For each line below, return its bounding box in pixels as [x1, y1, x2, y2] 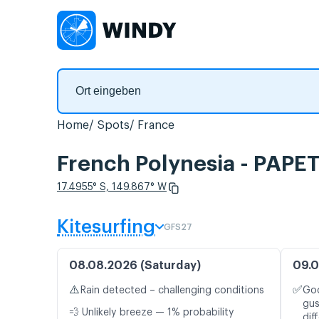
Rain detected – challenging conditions [80, 286, 264, 296]
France [137, 120, 174, 131]
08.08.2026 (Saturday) [69, 260, 201, 272]
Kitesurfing [57, 218, 155, 237]
